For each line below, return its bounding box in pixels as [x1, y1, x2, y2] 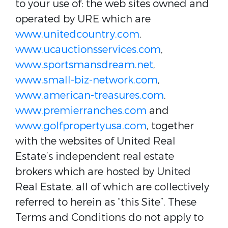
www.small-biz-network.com [15, 73, 158, 87]
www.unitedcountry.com [15, 27, 139, 41]
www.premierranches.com [15, 104, 147, 118]
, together [147, 119, 194, 133]
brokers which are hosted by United [15, 165, 191, 179]
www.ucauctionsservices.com [15, 43, 161, 56]
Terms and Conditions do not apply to [15, 211, 204, 224]
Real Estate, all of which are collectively [15, 180, 209, 194]
